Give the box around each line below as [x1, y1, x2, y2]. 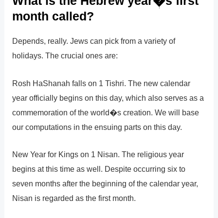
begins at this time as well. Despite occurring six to [12, 164, 186, 173]
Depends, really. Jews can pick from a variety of [12, 36, 176, 46]
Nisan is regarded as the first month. [12, 193, 136, 202]
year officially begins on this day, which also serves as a [12, 93, 204, 102]
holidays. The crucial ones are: [12, 51, 118, 60]
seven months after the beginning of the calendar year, [12, 179, 199, 188]
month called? [12, 9, 94, 23]
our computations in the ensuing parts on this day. [12, 122, 182, 131]
